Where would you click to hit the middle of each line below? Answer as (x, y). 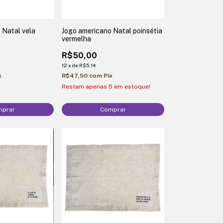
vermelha (76, 39)
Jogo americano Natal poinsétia (112, 31)
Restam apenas (85, 86)
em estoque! (131, 86)
